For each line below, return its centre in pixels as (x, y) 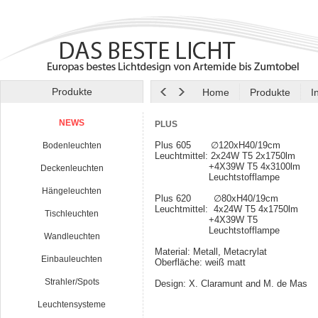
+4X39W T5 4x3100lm (227, 166)
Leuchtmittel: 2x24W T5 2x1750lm (225, 156)
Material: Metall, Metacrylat (211, 252)
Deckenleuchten (72, 168)
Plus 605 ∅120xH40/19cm (218, 145)
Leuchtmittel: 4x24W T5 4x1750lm (226, 209)
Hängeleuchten (72, 191)
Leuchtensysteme (72, 305)
